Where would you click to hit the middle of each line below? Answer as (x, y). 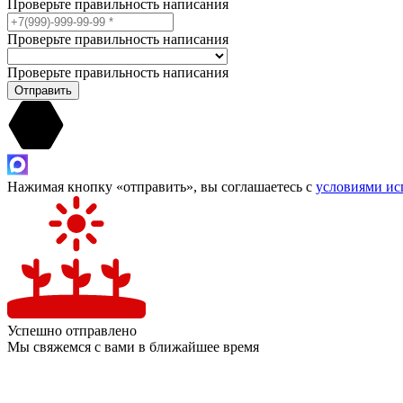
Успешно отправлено (72, 330)
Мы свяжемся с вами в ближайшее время (133, 346)
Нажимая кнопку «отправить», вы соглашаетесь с (161, 186)
